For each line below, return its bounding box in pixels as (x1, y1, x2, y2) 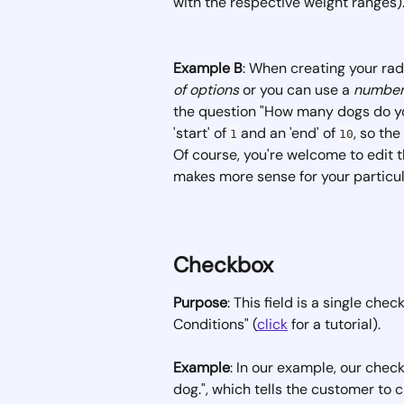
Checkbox (173, 250, 273, 279)
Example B (173, 58, 243, 78)
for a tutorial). (288, 314, 381, 334)
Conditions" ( (173, 314, 257, 334)
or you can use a (239, 79, 353, 99)
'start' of (173, 123, 230, 142)
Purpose (173, 292, 227, 312)
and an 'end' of (237, 123, 339, 142)
